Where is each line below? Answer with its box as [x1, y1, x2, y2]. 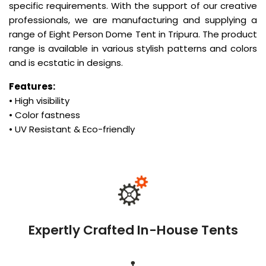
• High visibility [9, 94, 69, 107]
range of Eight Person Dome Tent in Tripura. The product [9, 28, 257, 41]
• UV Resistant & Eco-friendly [9, 123, 135, 136]
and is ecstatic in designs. [9, 56, 123, 69]
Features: [9, 80, 55, 93]
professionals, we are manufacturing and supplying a [9, 14, 257, 27]
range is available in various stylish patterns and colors [9, 42, 257, 55]
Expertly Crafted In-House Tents [28, 221, 238, 240]
